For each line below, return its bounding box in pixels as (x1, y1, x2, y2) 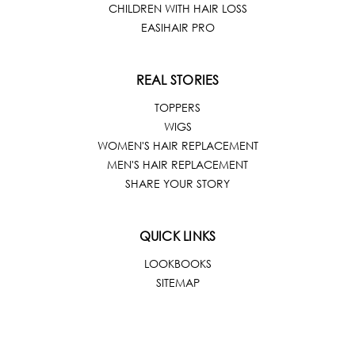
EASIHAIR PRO (140, 20, 215, 36)
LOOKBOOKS (143, 256, 212, 272)
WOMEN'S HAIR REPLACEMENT (97, 138, 258, 154)
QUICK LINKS (139, 227, 216, 245)
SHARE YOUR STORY (125, 176, 230, 192)
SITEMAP (155, 275, 200, 291)
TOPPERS (155, 100, 200, 116)
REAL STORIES (136, 71, 219, 89)
